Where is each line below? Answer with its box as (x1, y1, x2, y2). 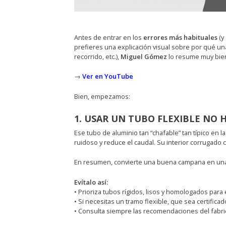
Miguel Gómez (120, 51, 167, 61)
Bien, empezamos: (74, 92, 130, 101)
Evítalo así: (74, 178, 108, 187)
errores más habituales (143, 32, 217, 42)
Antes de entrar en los (74, 32, 143, 42)
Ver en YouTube (82, 72, 133, 81)
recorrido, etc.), (74, 51, 121, 61)
